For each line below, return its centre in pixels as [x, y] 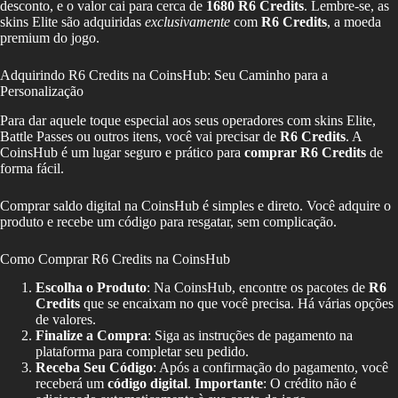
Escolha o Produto [91, 288]
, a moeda [354, 21]
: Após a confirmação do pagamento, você [271, 368]
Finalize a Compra [92, 336]
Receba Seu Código [94, 368]
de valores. [66, 320]
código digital [147, 384]
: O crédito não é [310, 384]
